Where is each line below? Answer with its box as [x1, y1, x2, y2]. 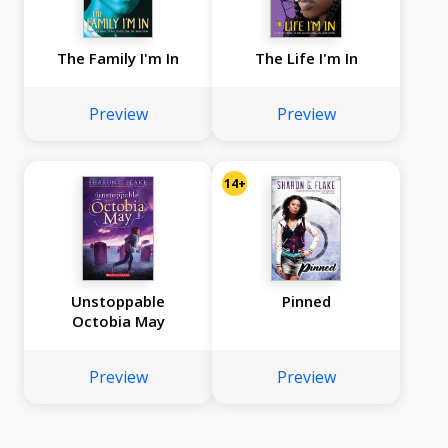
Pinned [281, 291, 331, 312]
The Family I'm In [57, 48, 179, 69]
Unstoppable [71, 291, 165, 312]
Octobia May [71, 311, 165, 332]
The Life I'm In [254, 48, 358, 69]
